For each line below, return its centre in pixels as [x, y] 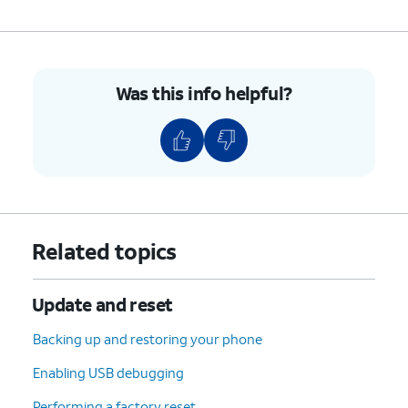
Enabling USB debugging [108, 372]
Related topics [104, 251]
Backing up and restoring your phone [148, 338]
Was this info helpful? [204, 92]
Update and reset [102, 304]
